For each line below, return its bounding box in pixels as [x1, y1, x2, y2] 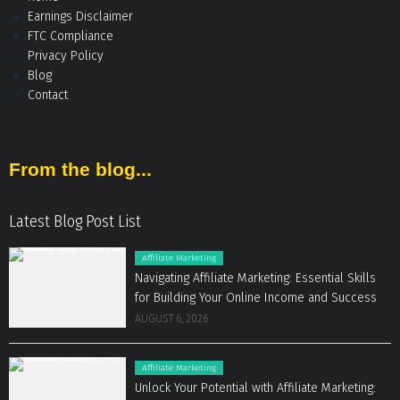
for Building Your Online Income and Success [135, 289, 378, 305]
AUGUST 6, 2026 [135, 312, 209, 325]
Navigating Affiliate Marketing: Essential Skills [135, 270, 377, 286]
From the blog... [9, 158, 152, 179]
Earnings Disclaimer [28, 8, 133, 24]
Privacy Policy [28, 47, 104, 63]
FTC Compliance [28, 28, 113, 44]
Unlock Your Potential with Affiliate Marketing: [135, 379, 377, 396]
